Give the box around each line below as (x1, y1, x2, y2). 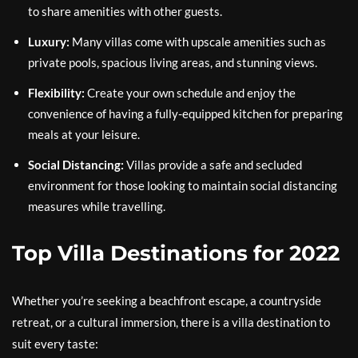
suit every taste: (12, 336, 98, 351)
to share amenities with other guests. (28, 4, 222, 18)
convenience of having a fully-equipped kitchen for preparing (28, 106, 343, 121)
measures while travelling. (28, 199, 165, 213)
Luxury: (28, 34, 70, 49)
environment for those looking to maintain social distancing (28, 178, 337, 193)
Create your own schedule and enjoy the (85, 86, 296, 100)
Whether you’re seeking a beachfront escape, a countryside (12, 293, 321, 308)
